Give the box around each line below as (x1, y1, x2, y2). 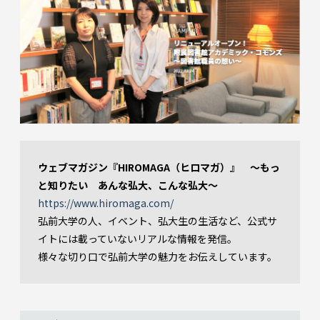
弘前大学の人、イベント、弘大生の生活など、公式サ (38, 214, 277, 229)
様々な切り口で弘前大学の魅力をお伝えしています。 (38, 249, 277, 264)
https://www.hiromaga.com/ (38, 196, 174, 211)
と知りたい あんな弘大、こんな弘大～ (38, 178, 218, 193)
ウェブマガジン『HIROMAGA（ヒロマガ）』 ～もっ (38, 160, 280, 175)
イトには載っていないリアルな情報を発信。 (38, 231, 237, 246)
